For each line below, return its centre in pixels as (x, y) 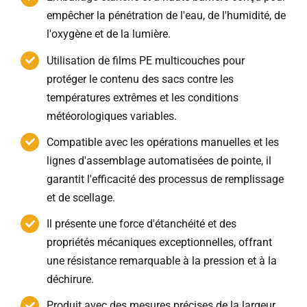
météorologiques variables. (112, 116)
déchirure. (71, 279)
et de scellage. (81, 197)
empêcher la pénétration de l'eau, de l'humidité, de (167, 16)
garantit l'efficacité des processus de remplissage (165, 179)
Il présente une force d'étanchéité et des (142, 223)
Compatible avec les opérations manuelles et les (163, 142)
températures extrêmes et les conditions (143, 97)
